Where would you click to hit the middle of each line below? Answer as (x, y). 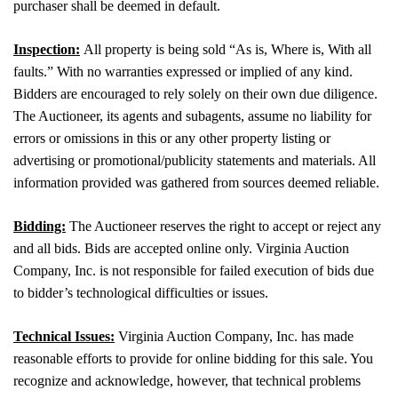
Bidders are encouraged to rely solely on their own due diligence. (195, 93)
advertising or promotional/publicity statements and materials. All (195, 160)
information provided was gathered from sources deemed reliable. (196, 182)
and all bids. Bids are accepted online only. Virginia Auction (181, 248)
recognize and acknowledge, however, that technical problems (187, 380)
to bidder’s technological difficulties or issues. (141, 292)
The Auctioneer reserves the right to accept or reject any (223, 226)
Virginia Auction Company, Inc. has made (234, 336)
